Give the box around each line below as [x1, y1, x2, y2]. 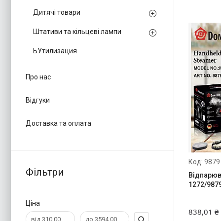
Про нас [26, 73, 51, 81]
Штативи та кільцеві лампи [33, 28, 121, 36]
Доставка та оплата [26, 119, 91, 127]
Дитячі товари [33, 8, 80, 16]
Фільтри [26, 166, 64, 178]
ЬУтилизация [33, 47, 77, 55]
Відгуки [26, 96, 50, 104]
